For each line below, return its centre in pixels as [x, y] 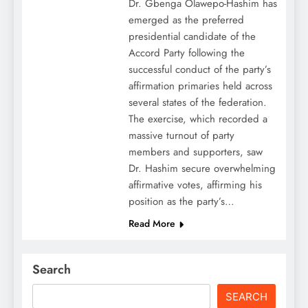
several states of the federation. [197, 103]
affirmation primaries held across [200, 86]
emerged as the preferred [186, 20]
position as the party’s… [181, 202]
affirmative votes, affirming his [195, 185]
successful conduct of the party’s [199, 70]
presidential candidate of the [192, 37]
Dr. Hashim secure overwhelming [202, 169]
